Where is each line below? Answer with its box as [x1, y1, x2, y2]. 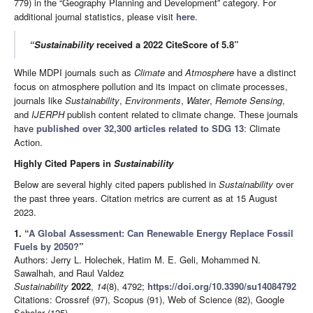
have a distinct [234, 66, 296, 80]
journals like [14, 94, 65, 108]
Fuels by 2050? [14, 240, 79, 254]
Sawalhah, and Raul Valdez [14, 266, 124, 280]
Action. [14, 136, 43, 150]
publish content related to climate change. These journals [64, 108, 298, 122]
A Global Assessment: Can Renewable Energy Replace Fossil [29, 226, 293, 240]
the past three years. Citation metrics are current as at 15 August [14, 191, 277, 205]
